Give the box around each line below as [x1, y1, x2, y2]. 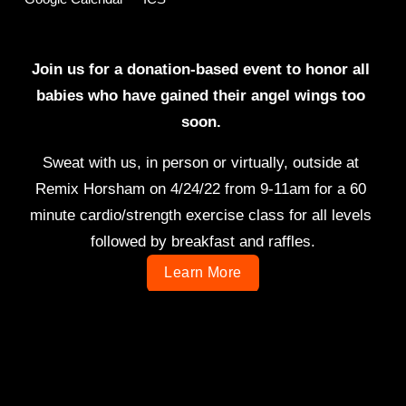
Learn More [164, 265, 242, 281]
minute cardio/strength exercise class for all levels [30, 206, 372, 224]
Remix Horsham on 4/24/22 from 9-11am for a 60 [35, 179, 366, 198]
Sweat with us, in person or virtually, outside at [43, 153, 359, 171]
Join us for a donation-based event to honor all [32, 60, 370, 78]
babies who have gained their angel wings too [36, 86, 365, 104]
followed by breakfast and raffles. [91, 232, 315, 250]
